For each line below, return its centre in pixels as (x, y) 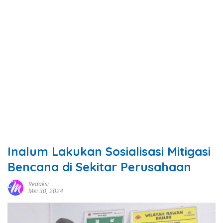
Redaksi (39, 184)
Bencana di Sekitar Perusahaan (99, 167)
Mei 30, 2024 (46, 191)
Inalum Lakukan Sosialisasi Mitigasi (109, 152)
